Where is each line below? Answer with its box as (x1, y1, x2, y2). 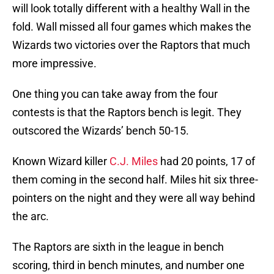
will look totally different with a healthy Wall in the (12, 2, 250, 15)
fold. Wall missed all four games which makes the (12, 20, 251, 34)
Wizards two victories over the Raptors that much (12, 39, 250, 52)
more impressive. (12, 57, 97, 70)
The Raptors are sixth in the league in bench (12, 240, 224, 254)
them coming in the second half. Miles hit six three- (12, 173, 258, 187)
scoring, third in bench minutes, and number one (12, 259, 245, 272)
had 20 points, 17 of (158, 155, 255, 168)
